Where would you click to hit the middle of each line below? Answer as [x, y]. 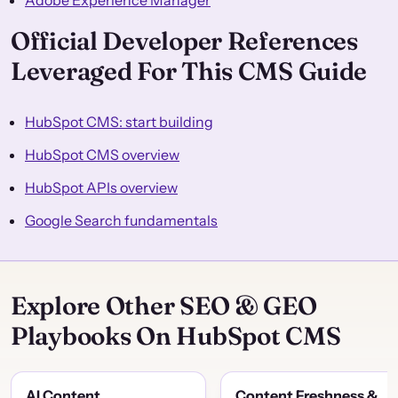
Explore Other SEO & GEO [164, 306]
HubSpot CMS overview [102, 155]
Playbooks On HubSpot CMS [176, 336]
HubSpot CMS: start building [119, 122]
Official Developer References [184, 41]
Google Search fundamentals [121, 221]
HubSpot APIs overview [101, 188]
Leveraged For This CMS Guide [189, 72]
